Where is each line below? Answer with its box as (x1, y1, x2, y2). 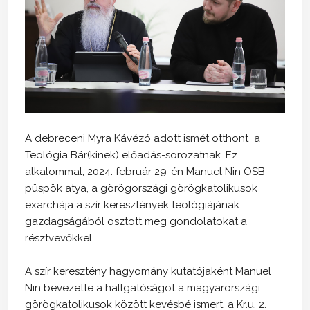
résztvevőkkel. (25, 231, 94, 244)
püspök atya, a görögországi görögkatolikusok (25, 181, 257, 194)
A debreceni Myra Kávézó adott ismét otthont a (25, 131, 260, 145)
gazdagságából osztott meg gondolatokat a (25, 215, 247, 228)
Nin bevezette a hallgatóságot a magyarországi (25, 281, 260, 294)
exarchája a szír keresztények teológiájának (25, 198, 239, 211)
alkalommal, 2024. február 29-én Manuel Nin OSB (25, 165, 265, 178)
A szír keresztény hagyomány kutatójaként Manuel (25, 264, 271, 277)
